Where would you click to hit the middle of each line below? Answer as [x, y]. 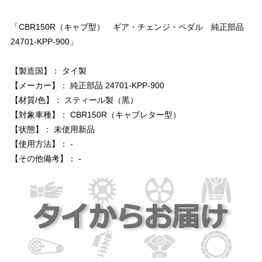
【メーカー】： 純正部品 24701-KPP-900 [87, 85]
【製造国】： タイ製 [49, 70]
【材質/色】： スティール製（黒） [74, 100]
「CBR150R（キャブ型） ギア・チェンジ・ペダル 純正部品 [127, 27]
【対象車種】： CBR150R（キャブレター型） [96, 114]
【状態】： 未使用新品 [53, 129]
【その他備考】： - [46, 158]
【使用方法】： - [42, 144]
